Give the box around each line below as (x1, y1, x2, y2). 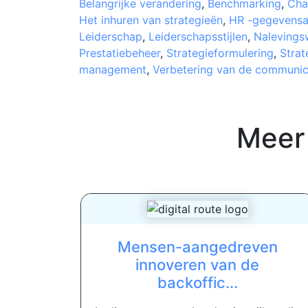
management (78, 62, 146, 76)
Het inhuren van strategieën (78, 12, 223, 27)
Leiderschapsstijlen (148, 29, 247, 43)
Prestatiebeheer (78, 45, 160, 60)
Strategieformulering (166, 45, 274, 60)
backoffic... (157, 273, 238, 291)
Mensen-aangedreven (117, 237, 278, 256)
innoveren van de (135, 255, 259, 274)
